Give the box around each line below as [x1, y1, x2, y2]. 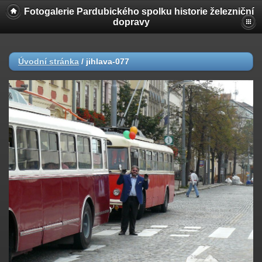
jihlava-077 [86, 57, 129, 66]
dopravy [112, 17, 150, 27]
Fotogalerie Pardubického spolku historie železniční [23, 6, 254, 16]
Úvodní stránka [18, 57, 79, 66]
